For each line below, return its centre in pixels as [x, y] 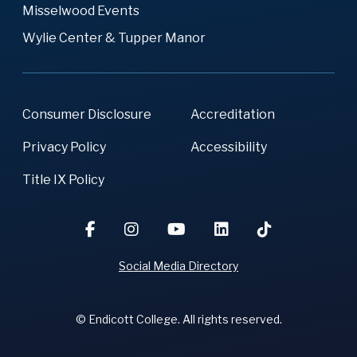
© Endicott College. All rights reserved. [178, 319]
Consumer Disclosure [87, 114]
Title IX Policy [63, 179]
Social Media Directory [178, 265]
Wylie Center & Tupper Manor [114, 37]
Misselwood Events [81, 10]
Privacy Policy [64, 147]
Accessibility [229, 147]
